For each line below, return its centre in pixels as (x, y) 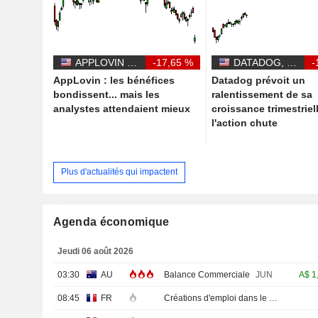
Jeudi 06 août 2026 (96, 251)
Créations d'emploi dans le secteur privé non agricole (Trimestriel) (274, 298)
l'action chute (245, 122)
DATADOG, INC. (292, 62)
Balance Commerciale (208, 274)
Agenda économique (111, 221)
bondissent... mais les (106, 94)
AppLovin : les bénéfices (114, 80)
